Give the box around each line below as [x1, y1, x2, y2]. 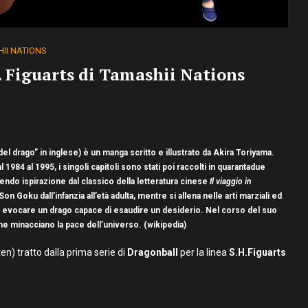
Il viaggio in [210, 176, 252, 186]
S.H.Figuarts [229, 246, 286, 258]
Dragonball [127, 246, 178, 258]
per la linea [178, 246, 229, 258]
